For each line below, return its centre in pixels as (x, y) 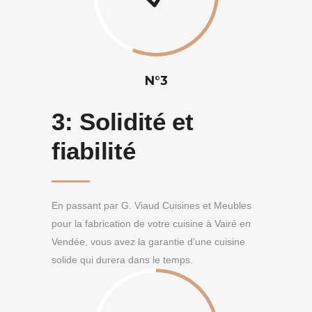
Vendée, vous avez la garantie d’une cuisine (148, 242)
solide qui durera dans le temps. (122, 260)
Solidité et (136, 122)
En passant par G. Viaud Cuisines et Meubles (151, 205)
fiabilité (94, 151)
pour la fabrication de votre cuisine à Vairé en (151, 224)
